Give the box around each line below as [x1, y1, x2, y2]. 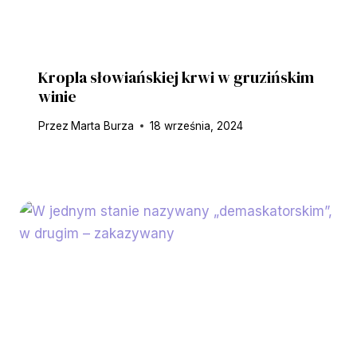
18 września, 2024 [150, 119, 244, 132]
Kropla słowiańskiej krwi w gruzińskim [38, 65, 314, 88]
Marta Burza [71, 119, 135, 132]
